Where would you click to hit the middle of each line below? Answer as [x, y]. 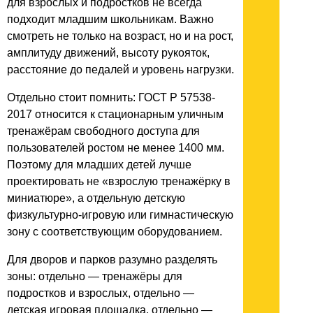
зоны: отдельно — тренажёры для [95, 277]
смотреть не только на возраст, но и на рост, [120, 36]
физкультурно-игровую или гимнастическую [120, 215]
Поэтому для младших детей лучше [99, 165]
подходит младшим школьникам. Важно [110, 20]
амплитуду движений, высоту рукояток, [108, 53]
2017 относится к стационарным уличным [115, 115]
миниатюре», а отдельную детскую [96, 198]
